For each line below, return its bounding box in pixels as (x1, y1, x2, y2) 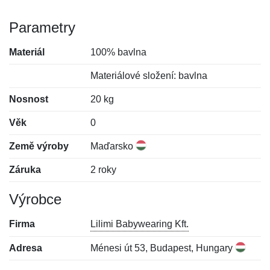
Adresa (9, 243, 42, 253)
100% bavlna (90, 47, 147, 57)
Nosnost (9, 94, 48, 104)
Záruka (9, 165, 41, 175)
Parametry (9, 19, 75, 36)
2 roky (90, 165, 117, 175)
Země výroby (9, 141, 69, 151)
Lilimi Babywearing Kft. (90, 219, 189, 229)
